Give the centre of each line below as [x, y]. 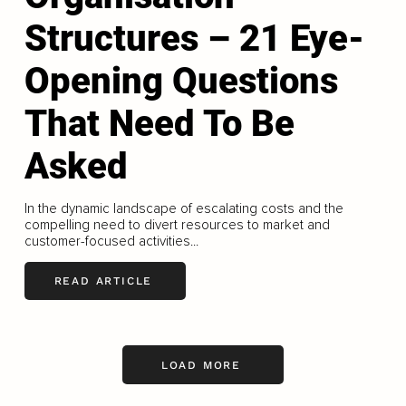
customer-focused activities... [111, 241]
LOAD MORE [201, 365]
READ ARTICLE [103, 281]
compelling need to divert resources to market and [177, 224]
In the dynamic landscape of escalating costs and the [184, 208]
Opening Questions [181, 81]
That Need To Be [159, 123]
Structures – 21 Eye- [194, 38]
